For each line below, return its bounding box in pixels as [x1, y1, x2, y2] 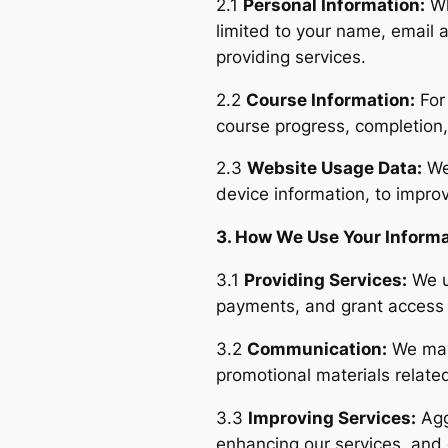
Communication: [247, 338, 387, 359]
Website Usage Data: [247, 158, 422, 179]
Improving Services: [248, 407, 416, 428]
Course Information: [246, 89, 415, 110]
